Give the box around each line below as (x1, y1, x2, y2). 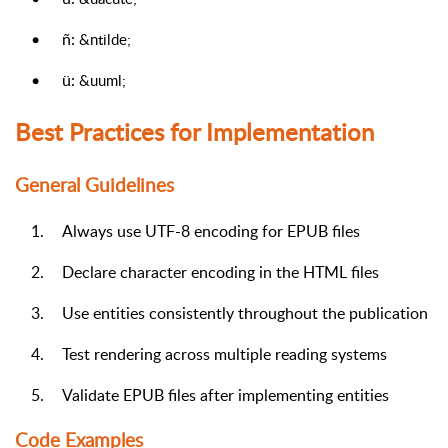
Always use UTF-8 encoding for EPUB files (62, 219, 360, 242)
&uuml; (79, 70, 126, 91)
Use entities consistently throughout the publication (62, 301, 428, 324)
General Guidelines (15, 171, 174, 198)
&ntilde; (79, 29, 131, 50)
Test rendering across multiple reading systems (62, 342, 387, 365)
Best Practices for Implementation (15, 115, 374, 149)
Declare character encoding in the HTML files (62, 260, 379, 283)
